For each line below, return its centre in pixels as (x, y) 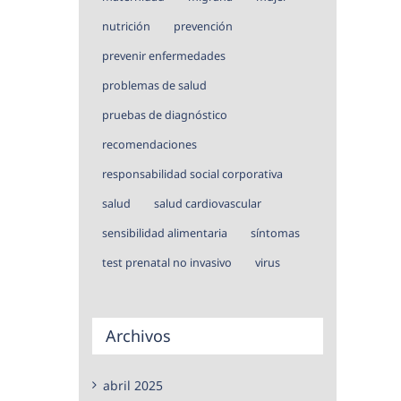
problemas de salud (154, 85)
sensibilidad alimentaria (165, 233)
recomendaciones (149, 144)
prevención (203, 26)
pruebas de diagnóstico (165, 115)
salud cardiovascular (208, 203)
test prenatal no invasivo (167, 262)
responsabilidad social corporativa (192, 174)
